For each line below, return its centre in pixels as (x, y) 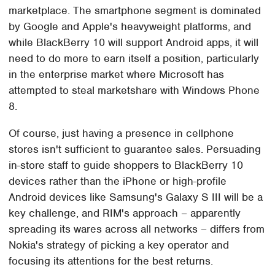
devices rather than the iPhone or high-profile (118, 181)
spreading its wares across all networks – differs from (137, 229)
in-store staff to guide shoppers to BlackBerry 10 (126, 165)
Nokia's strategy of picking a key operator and (119, 245)
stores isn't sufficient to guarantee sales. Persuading (135, 149)
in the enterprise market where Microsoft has (117, 74)
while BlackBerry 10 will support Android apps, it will (134, 42)
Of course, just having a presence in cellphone (122, 133)
